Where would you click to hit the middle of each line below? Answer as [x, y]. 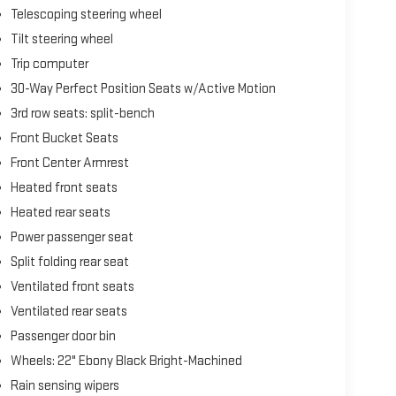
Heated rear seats [60, 212]
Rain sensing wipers [65, 385]
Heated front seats [64, 187]
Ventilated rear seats [69, 311]
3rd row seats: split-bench [82, 113]
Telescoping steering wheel [86, 14]
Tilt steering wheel [61, 39]
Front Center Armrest [69, 163]
